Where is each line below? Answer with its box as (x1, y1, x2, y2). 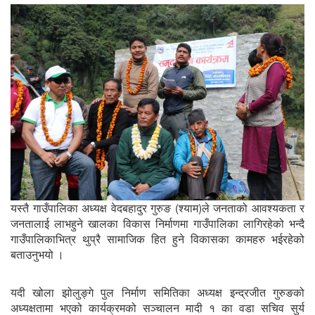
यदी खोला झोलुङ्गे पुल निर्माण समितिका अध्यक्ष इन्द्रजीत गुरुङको (11, 283, 304, 300)
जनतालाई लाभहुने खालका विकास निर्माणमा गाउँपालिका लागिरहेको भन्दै (11, 214, 304, 231)
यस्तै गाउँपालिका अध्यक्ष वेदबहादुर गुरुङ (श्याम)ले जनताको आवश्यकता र (11, 199, 304, 216)
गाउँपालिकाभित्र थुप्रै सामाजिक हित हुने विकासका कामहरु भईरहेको (11, 230, 304, 247)
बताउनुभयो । (11, 245, 64, 262)
